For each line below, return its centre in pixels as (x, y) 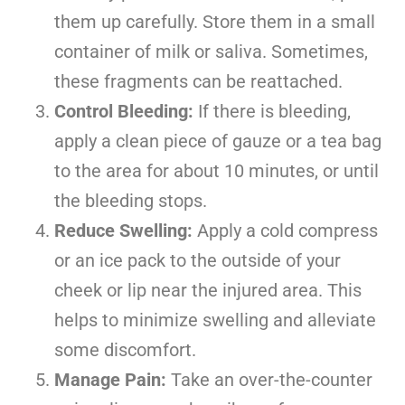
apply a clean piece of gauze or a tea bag (218, 141)
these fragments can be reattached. (198, 82)
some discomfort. (125, 350)
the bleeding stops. (131, 201)
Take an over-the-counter (269, 380)
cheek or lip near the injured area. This (208, 291)
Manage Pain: (110, 380)
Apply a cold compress (285, 231)
